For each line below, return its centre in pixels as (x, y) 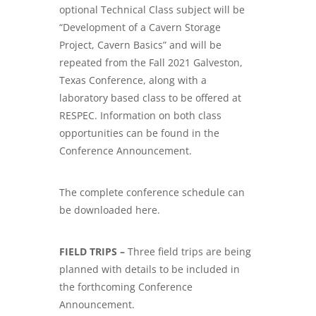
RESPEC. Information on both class (140, 115)
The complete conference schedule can (152, 192)
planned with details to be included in (150, 269)
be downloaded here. (110, 209)
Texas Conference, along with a (133, 80)
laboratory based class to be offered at (150, 97)
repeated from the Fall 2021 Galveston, (151, 62)
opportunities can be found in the (139, 133)
